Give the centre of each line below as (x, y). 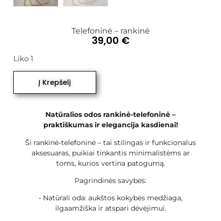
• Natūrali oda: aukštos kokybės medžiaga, (110, 198)
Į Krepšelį (55, 83)
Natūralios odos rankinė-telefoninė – (110, 115)
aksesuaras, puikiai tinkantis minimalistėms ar (110, 153)
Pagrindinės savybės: (110, 180)
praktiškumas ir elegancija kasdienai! (110, 125)
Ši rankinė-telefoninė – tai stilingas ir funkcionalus (110, 142)
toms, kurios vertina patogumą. (110, 163)
